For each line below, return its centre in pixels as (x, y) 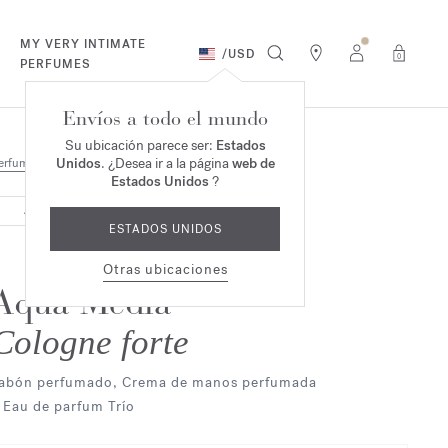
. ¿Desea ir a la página (166, 163)
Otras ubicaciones (165, 269)
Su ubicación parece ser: (140, 145)
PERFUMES (56, 63)
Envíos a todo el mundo (165, 118)
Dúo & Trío (96, 163)
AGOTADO (50, 210)
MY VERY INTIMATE (83, 43)
